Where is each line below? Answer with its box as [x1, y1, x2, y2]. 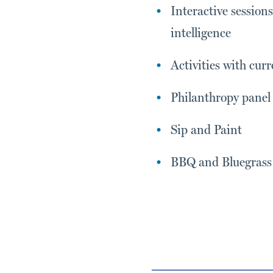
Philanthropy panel [171, 89, 271, 105]
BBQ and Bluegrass [171, 154, 272, 170]
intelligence [171, 24, 231, 41]
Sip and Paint [171, 121, 242, 138]
